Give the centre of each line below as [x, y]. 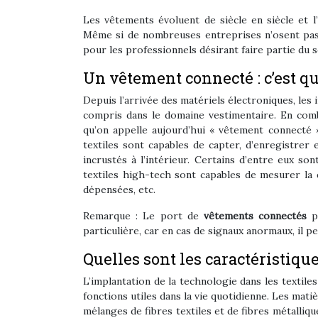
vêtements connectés [255, 216]
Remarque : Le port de [143, 216]
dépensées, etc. [119, 190]
